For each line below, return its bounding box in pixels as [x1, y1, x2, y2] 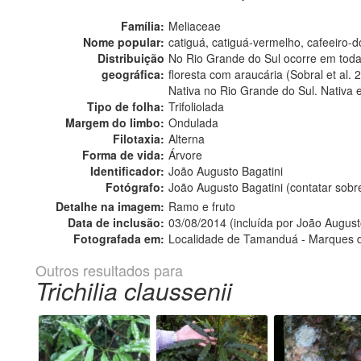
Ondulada [168, 114, 218, 131]
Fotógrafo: [106, 179, 164, 196]
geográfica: [102, 66, 164, 83]
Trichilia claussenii [35, 273, 232, 309]
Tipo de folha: [87, 98, 164, 115]
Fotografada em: [73, 230, 164, 247]
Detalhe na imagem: [56, 198, 164, 215]
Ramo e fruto [168, 198, 235, 215]
